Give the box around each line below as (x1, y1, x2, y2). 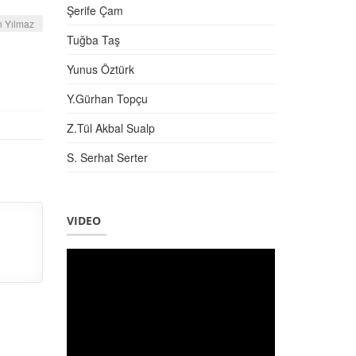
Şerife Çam (66, 2, 123, 18)
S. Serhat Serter (66, 149, 148, 165)
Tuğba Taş (66, 32, 120, 48)
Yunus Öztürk (66, 61, 134, 77)
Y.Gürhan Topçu (66, 91, 148, 106)
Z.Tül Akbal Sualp (66, 120, 155, 136)
